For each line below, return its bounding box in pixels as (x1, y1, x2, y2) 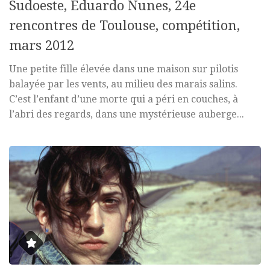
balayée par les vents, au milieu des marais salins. (9, 78, 237, 90)
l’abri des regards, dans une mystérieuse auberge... (9, 108, 244, 120)
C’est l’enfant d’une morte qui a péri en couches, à (9, 93, 238, 105)
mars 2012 (9, 37, 74, 53)
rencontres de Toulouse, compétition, (9, 17, 240, 33)
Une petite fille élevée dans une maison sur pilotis (9, 63, 238, 75)
